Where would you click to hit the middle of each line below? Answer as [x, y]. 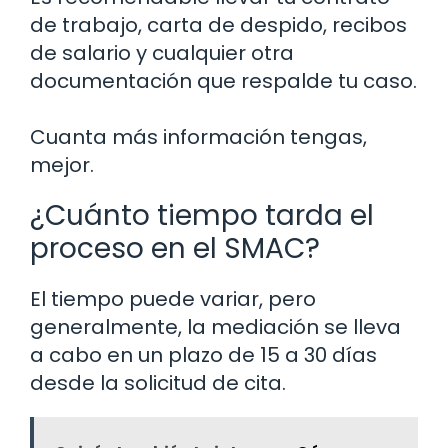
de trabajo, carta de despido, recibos [218, 25]
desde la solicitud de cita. [158, 383]
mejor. [62, 165]
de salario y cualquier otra [162, 53]
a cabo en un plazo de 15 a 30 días [203, 355]
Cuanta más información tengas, [198, 137]
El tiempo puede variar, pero [173, 299]
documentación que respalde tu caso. [223, 81]
